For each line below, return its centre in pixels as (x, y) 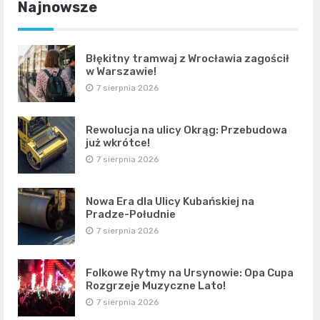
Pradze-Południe (131, 214)
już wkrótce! (118, 142)
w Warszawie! (121, 71)
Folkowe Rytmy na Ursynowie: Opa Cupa (190, 272)
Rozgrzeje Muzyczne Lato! (156, 285)
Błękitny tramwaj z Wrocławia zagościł (187, 58)
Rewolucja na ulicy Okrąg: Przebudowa (186, 130)
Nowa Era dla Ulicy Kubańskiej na (170, 201)
